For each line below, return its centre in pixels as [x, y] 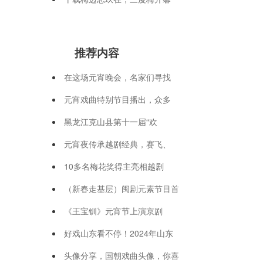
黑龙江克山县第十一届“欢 [111, 121]
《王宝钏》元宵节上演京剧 [113, 210]
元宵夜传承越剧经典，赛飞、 [117, 144]
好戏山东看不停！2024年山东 [119, 233]
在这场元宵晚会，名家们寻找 [117, 77]
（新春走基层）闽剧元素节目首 [122, 188]
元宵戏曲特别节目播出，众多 [117, 99]
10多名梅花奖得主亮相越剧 [114, 166]
